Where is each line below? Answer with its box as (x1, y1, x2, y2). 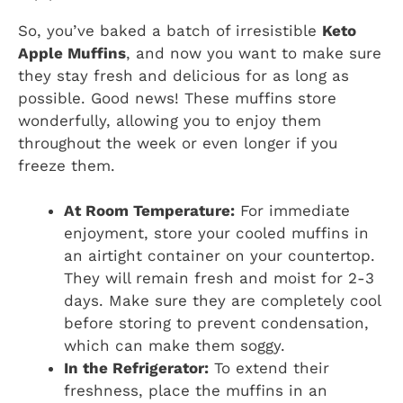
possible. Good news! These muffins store (18, 88, 336, 107)
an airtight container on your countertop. (64, 246, 375, 265)
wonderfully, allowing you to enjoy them (18, 111, 321, 130)
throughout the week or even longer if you (18, 133, 337, 152)
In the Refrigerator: (64, 359, 209, 378)
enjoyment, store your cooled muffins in (64, 224, 369, 243)
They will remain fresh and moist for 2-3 (64, 269, 374, 288)
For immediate (235, 201, 350, 220)
